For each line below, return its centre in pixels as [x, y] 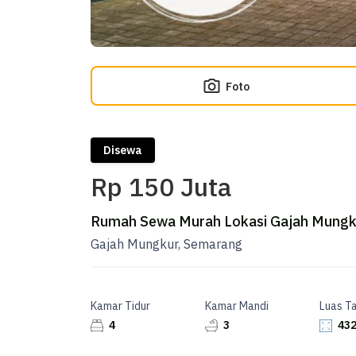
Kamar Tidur [120, 306]
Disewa [123, 150]
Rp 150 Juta [161, 187]
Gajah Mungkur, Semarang [166, 244]
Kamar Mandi [237, 306]
